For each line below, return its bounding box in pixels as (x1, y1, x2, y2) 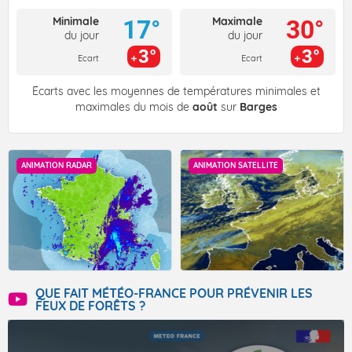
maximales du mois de (75, 100, 192, 115)
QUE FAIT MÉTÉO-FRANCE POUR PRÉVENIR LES (35, 285, 313, 302)
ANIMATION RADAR (21, 160, 92, 171)
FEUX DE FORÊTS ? (35, 298, 145, 314)
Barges (239, 100, 277, 115)
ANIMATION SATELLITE (193, 160, 278, 171)
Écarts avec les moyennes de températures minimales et (31, 84, 321, 99)
